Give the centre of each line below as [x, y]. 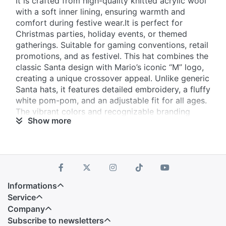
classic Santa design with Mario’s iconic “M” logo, [110, 67]
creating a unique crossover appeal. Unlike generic [112, 78]
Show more [49, 121]
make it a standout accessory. [73, 123]
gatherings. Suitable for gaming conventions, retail [112, 45]
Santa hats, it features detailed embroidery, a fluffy [113, 90]
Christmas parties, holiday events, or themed [101, 34]
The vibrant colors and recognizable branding [103, 112]
